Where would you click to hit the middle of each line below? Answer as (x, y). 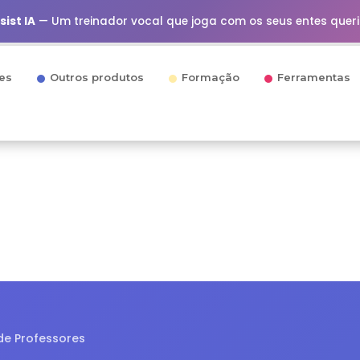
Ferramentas (314, 77)
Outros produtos (97, 77)
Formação (211, 77)
